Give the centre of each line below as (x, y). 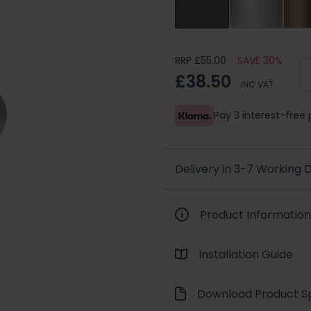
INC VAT (257, 84)
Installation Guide (246, 255)
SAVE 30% (260, 61)
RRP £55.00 (201, 61)
